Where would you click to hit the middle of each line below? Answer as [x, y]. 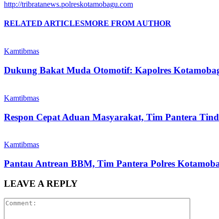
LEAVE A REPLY [41, 183]
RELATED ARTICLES [44, 23]
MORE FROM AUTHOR [128, 23]
